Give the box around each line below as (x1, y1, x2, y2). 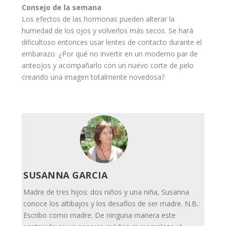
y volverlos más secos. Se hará (90, 26, 193, 36)
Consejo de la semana (21, 3, 101, 13)
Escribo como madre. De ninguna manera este (23, 210, 176, 220)
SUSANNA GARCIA (23, 169, 108, 182)
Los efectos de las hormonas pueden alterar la (21, 14, 175, 24)
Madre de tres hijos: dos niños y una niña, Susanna (23, 187, 190, 197)
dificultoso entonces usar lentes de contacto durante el (21, 37, 202, 47)
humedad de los (21, 26, 76, 36)
